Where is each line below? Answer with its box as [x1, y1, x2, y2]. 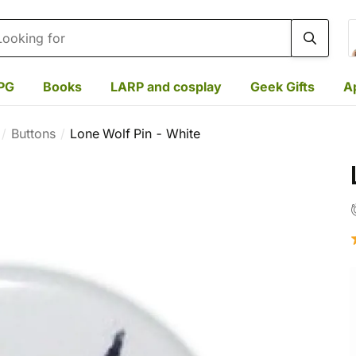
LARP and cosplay [110, 78, 222, 95]
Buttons [11, 126, 56, 141]
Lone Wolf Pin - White [70, 126, 200, 141]
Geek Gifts [250, 78, 315, 95]
